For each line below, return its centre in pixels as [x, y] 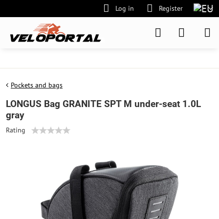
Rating [16, 130]
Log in [125, 8]
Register [171, 8]
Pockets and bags [37, 85]
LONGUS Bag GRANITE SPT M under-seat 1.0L [103, 104]
